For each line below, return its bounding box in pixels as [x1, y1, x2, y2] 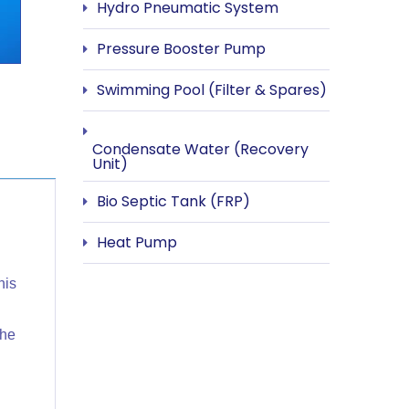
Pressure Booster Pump [97, 37, 266, 59]
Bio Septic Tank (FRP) [97, 190, 250, 212]
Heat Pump [97, 231, 177, 253]
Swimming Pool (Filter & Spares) [97, 79, 327, 100]
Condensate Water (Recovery [92, 138, 309, 160]
